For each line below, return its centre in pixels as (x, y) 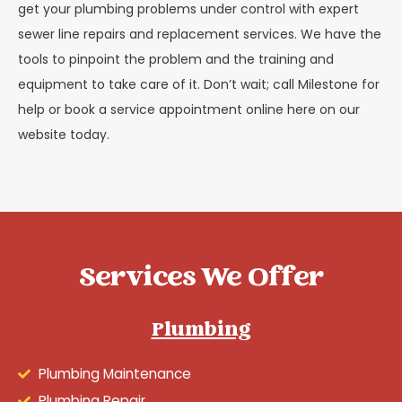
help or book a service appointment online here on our (189, 109)
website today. (64, 134)
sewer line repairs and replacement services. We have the (200, 34)
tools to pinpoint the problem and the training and (176, 59)
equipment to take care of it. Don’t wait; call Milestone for (199, 84)
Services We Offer (201, 280)
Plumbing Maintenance (114, 374)
